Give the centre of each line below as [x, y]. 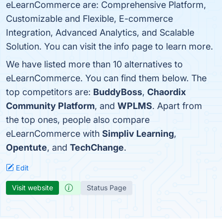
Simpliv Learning [138, 134]
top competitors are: [50, 92]
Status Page [107, 188]
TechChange [97, 147]
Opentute [27, 147]
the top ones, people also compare [78, 120]
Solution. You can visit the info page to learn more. [110, 46]
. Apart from [177, 106]
